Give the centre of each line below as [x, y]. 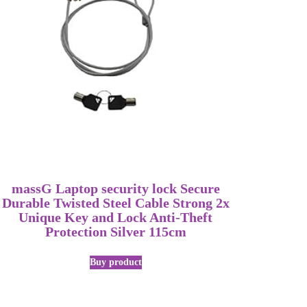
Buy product [115, 262]
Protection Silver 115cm [115, 232]
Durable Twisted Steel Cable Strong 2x [115, 203]
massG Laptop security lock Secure [115, 188]
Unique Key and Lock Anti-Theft [116, 217]
